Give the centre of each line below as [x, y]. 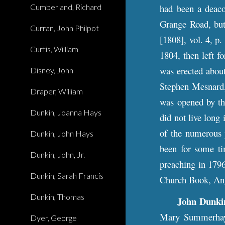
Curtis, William [54, 49]
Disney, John [52, 70]
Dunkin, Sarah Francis [67, 176]
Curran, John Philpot [65, 28]
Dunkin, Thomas [57, 197]
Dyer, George [53, 218]
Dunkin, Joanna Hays [66, 112]
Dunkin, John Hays [62, 133]
